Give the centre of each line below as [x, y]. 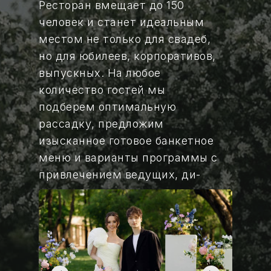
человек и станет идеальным [121, 22]
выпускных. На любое [100, 73]
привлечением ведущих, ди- [120, 175]
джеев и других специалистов [124, 191]
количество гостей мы [102, 90]
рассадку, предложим [101, 124]
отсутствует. [75, 242]
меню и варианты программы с [128, 158]
